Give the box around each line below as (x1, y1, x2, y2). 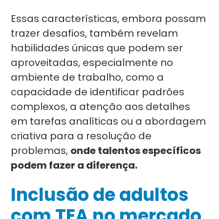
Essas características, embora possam (11, 12, 206, 25)
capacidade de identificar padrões (11, 85, 185, 99)
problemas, (11, 144, 71, 157)
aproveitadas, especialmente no (11, 56, 174, 69)
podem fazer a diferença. (11, 158, 138, 172)
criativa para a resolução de (11, 129, 152, 143)
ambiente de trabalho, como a (11, 70, 164, 84)
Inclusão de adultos (11, 182, 189, 207)
